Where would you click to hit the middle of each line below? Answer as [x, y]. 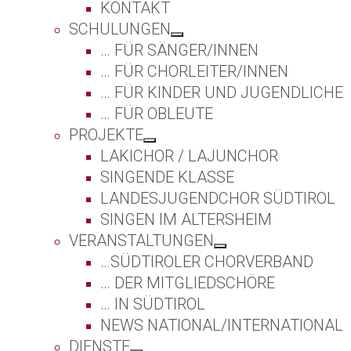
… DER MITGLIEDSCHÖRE [188, 282]
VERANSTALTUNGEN [141, 240]
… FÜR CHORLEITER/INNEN [194, 71]
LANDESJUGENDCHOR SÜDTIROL [218, 198]
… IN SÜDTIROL [153, 304]
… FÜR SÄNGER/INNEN [179, 50]
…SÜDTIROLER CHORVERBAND [207, 261]
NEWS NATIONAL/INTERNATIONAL [222, 325]
